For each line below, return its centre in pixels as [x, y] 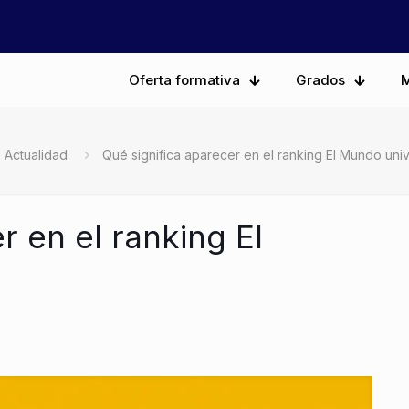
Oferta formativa [184, 79]
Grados [320, 79]
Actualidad [36, 155]
